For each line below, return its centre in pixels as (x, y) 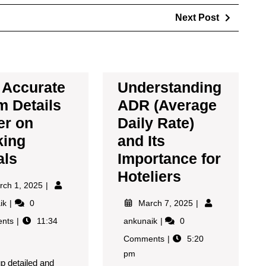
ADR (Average (167, 105)
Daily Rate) (156, 123)
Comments (145, 238)
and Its (141, 140)
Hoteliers (149, 176)
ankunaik (141, 221)
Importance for (169, 158)
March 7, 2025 (167, 203)
